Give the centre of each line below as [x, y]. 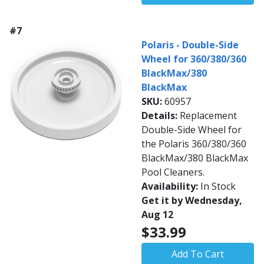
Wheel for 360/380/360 [194, 59]
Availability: [171, 187]
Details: [161, 116]
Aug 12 [157, 215]
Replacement [208, 116]
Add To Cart [198, 254]
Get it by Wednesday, [192, 201]
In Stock [218, 187]
